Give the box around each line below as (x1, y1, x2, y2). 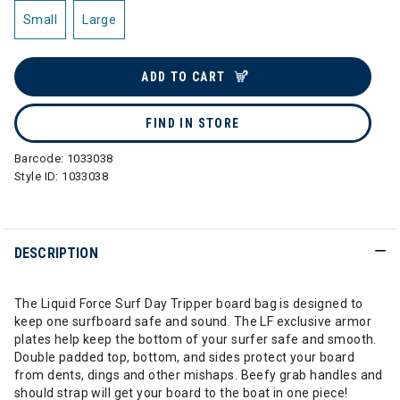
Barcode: (14, 152, 67, 165)
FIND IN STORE (146, 116, 240, 130)
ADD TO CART (141, 70, 226, 84)
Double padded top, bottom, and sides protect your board (14, 350, 355, 364)
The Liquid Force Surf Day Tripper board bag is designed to (14, 296, 363, 311)
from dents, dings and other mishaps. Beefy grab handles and (14, 368, 383, 382)
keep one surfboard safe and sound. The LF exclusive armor (14, 314, 371, 329)
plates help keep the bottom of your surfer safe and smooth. (14, 332, 377, 346)
